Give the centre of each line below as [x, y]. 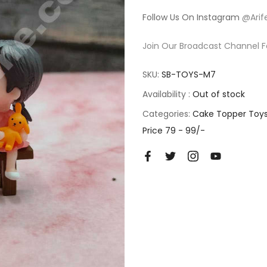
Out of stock [219, 94]
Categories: [167, 114]
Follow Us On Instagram [192, 17]
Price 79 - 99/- [174, 131]
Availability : [167, 94]
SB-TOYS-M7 [189, 74]
